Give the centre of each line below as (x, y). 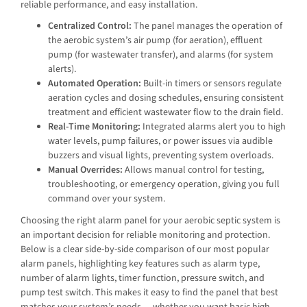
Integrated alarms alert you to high (213, 127)
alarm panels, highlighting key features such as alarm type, (140, 263)
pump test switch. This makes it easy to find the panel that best (149, 292)
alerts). (62, 70)
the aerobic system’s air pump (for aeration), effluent (155, 41)
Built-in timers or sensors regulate (211, 84)
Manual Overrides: (85, 170)
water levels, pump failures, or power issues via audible (160, 142)
